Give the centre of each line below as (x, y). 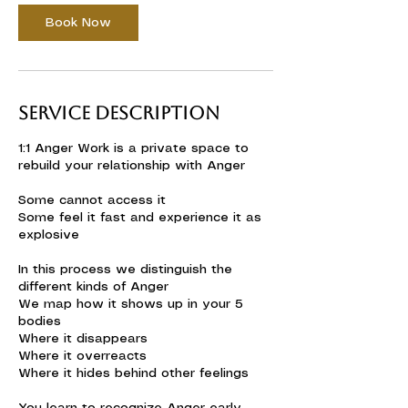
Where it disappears (83, 339)
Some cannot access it (92, 200)
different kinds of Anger (93, 287)
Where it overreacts (82, 356)
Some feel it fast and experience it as (140, 218)
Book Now (78, 23)
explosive (49, 235)
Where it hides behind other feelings (133, 373)
